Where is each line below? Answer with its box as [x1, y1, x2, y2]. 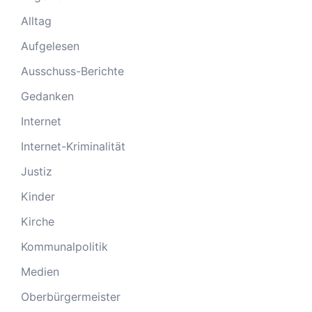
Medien [21, 265, 59, 279]
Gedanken [21, 89, 74, 103]
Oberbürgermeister [21, 290, 120, 304]
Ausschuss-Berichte [21, 64, 124, 78]
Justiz [21, 164, 52, 178]
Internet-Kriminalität [21, 139, 125, 153]
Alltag [21, 14, 52, 28]
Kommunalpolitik [21, 240, 108, 253]
